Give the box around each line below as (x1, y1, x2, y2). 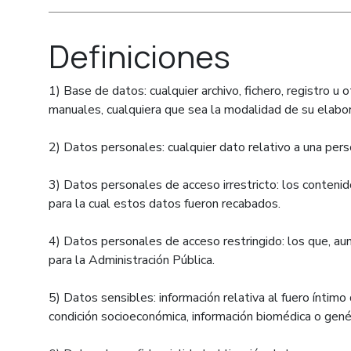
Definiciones (49, 34, 230, 78)
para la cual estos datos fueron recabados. (49, 195, 280, 212)
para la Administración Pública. (49, 251, 215, 269)
